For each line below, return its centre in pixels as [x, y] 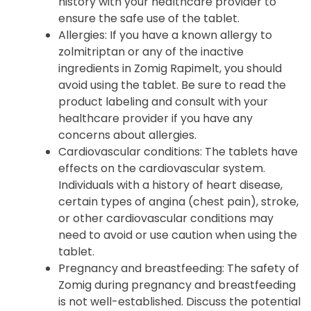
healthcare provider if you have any [155, 119]
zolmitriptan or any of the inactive [151, 52]
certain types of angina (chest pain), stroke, [178, 202]
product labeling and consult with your [163, 102]
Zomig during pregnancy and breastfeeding [177, 285]
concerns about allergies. [127, 135]
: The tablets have [249, 152]
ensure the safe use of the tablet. [149, 19]
